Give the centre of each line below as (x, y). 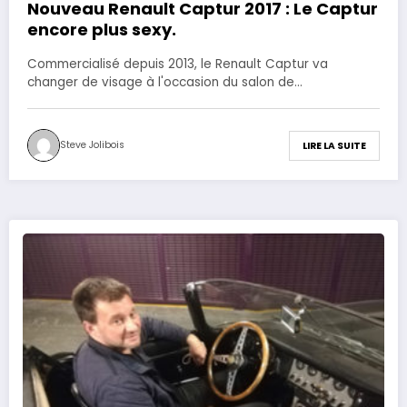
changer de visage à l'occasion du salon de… (165, 83)
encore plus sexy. (102, 30)
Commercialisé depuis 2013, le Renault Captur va (178, 65)
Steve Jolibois (92, 145)
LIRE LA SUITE (334, 145)
